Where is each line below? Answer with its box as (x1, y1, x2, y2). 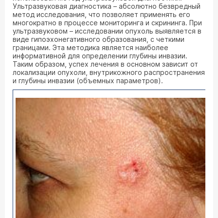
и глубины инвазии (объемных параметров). (13, 76, 163, 85)
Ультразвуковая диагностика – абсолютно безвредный (13, 2, 200, 10)
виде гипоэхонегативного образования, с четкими (13, 35, 184, 43)
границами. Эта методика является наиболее (13, 43, 168, 52)
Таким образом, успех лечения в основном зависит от (13, 60, 198, 68)
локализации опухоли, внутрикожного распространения (13, 68, 205, 76)
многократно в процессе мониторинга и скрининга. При (13, 18, 202, 27)
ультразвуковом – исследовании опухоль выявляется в (13, 27, 201, 35)
